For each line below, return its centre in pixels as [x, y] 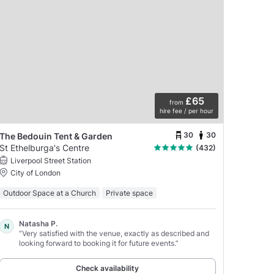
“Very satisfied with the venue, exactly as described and [114, 233]
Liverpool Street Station [50, 160]
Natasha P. [38, 223]
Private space [129, 193]
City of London [35, 172]
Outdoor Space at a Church [49, 193]
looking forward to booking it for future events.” [98, 243]
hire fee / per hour [187, 110]
